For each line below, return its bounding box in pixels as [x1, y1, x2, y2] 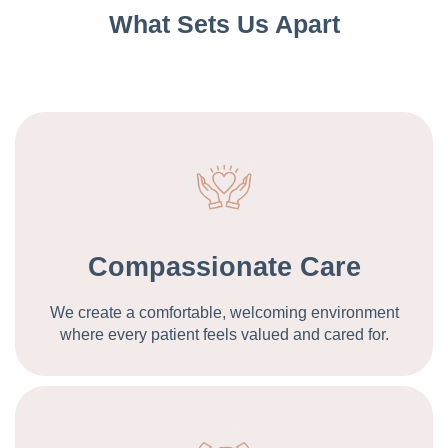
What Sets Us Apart [108, 10, 340, 39]
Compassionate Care [87, 252, 361, 283]
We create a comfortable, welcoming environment [49, 304, 399, 322]
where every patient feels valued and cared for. [59, 326, 389, 344]
